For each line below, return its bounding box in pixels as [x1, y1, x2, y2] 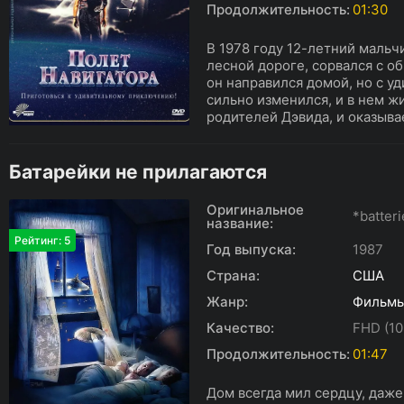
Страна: [207, 267, 260, 284]
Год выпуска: [207, 241, 296, 258]
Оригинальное [207, 201, 304, 218]
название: [207, 215, 273, 232]
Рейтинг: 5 [14, 234, 70, 247]
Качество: [207, 319, 274, 336]
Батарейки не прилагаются [9, 161, 267, 183]
